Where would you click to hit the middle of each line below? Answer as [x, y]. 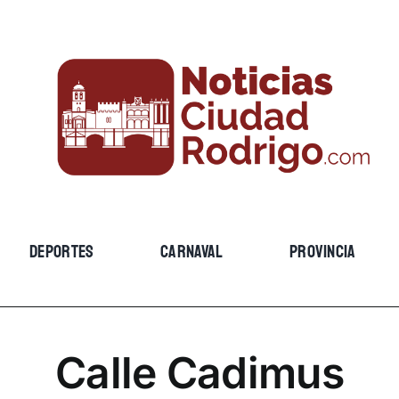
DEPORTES [62, 252]
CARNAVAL [192, 252]
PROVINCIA [322, 252]
